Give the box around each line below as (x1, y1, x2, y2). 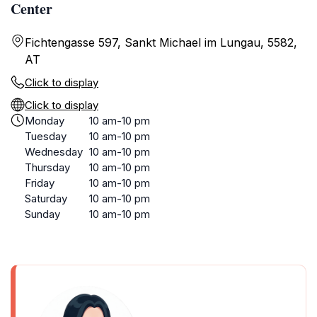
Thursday (25, 161, 70, 174)
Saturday (25, 192, 67, 205)
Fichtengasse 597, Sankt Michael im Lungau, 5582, (25, 35, 297, 50)
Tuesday (25, 129, 67, 143)
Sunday (25, 207, 60, 221)
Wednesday (25, 145, 83, 158)
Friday (25, 176, 54, 190)
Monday (25, 114, 64, 127)
